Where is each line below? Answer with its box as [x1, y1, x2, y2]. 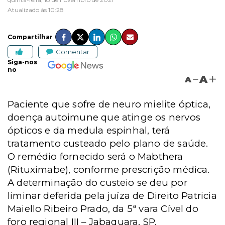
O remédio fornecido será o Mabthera [8, 151, 183, 162]
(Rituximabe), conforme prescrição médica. [8, 164, 210, 175]
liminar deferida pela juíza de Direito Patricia [8, 190, 217, 201]
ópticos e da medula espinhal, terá [8, 125, 170, 136]
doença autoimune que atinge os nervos [8, 111, 200, 123]
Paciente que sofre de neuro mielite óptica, [8, 98, 211, 110]
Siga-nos [8, 58, 37, 66]
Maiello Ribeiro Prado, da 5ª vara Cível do [8, 203, 198, 214]
